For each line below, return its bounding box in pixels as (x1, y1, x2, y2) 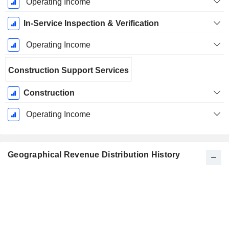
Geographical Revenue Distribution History (8, 150, 180, 159)
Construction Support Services (8, 66, 129, 75)
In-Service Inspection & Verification (23, 19, 159, 28)
